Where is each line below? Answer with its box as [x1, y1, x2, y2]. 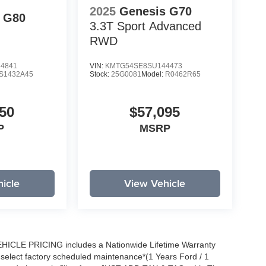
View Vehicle [124, 176, 186, 191]
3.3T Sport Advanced [89, 20, 201, 33]
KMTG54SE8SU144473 [104, 62, 182, 71]
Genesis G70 [119, 5, 192, 18]
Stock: [89, 70, 111, 79]
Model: [141, 70, 165, 79]
